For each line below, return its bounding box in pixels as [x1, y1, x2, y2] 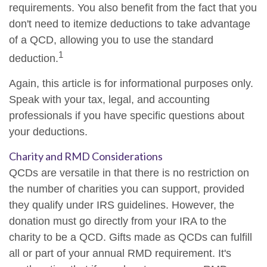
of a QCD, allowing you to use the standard [9, 34, 213, 46]
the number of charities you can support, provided [9, 183, 244, 195]
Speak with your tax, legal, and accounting [9, 94, 210, 105]
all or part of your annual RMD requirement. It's [9, 247, 231, 259]
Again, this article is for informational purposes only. [9, 77, 253, 89]
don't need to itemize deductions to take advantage [9, 18, 250, 30]
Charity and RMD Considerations [9, 150, 163, 163]
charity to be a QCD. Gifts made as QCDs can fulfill [9, 231, 252, 243]
